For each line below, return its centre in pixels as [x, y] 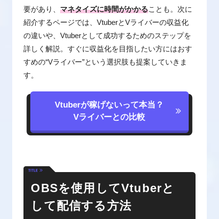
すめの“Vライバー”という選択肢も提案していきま [106, 62]
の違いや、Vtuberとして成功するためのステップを [108, 35]
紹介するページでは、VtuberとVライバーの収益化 [106, 22]
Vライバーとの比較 [109, 117]
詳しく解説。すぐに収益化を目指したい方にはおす [108, 49]
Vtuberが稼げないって [97, 105]
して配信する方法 [81, 206]
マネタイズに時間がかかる [104, 9]
